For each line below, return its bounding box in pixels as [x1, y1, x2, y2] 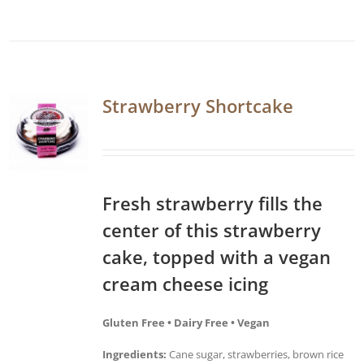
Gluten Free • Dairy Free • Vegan [102, 314, 270, 330]
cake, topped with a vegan [102, 244, 331, 269]
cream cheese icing [102, 271, 268, 296]
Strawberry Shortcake [102, 93, 293, 118]
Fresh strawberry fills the [102, 190, 323, 215]
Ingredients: [102, 346, 167, 362]
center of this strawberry [102, 217, 321, 242]
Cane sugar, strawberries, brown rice [167, 346, 344, 362]
